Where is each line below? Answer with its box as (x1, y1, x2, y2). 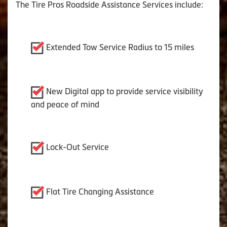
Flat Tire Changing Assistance (46, 186, 154, 196)
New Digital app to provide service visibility (46, 87, 203, 96)
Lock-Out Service (46, 142, 109, 152)
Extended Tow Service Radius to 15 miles (46, 42, 194, 52)
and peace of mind (31, 99, 99, 109)
